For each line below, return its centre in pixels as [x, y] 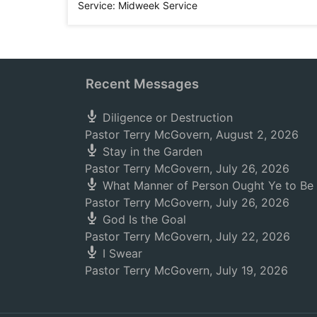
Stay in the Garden [152, 151]
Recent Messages [133, 83]
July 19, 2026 [252, 270]
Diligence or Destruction [168, 117]
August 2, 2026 [257, 134]
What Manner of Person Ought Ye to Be [208, 185]
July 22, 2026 [253, 236]
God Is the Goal [144, 219]
